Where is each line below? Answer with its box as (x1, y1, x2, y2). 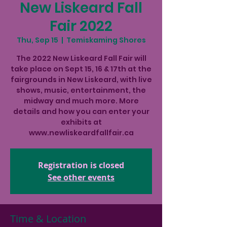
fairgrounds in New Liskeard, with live (10, 74, 152, 85)
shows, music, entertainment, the (16, 85, 146, 95)
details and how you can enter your (13, 106, 149, 117)
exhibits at (60, 117, 102, 127)
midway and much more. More (23, 96, 139, 106)
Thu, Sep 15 (16, 35, 58, 45)
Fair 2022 (50, 16, 112, 36)
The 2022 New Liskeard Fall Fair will (16, 53, 146, 63)
